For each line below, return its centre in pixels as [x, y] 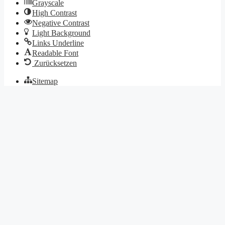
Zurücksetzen [55, 63]
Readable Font [55, 53]
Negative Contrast [61, 23]
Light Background [61, 33]
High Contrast [54, 13]
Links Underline [58, 43]
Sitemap [45, 81]
